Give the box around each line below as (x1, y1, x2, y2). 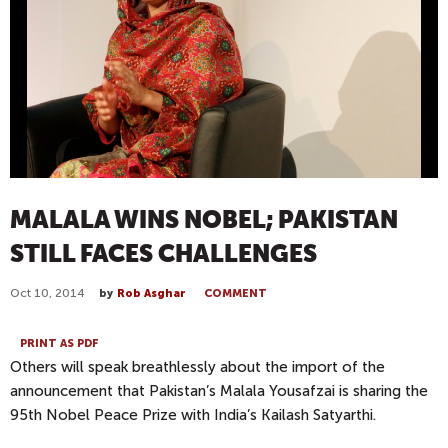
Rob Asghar (117, 286, 186, 300)
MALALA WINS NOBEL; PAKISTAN (10, 205, 398, 234)
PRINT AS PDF (20, 337, 99, 351)
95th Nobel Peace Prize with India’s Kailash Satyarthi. (10, 406, 376, 425)
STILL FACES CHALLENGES (10, 239, 317, 268)
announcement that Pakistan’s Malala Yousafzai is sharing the (10, 382, 428, 401)
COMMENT (204, 286, 267, 300)
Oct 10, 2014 (10, 285, 85, 300)
